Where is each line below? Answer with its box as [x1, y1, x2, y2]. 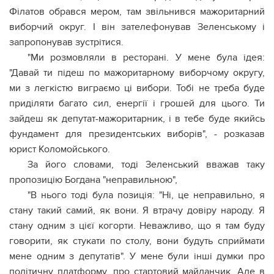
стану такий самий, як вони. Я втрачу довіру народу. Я [9, 204, 265, 217]
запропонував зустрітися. [9, 36, 128, 48]
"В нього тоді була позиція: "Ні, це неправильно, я [28, 189, 265, 201]
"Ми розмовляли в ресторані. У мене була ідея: [28, 51, 265, 64]
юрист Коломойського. [9, 143, 110, 155]
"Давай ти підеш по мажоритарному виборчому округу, [9, 67, 265, 79]
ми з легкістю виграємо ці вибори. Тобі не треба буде [9, 82, 265, 94]
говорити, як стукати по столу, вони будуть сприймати [9, 235, 265, 247]
